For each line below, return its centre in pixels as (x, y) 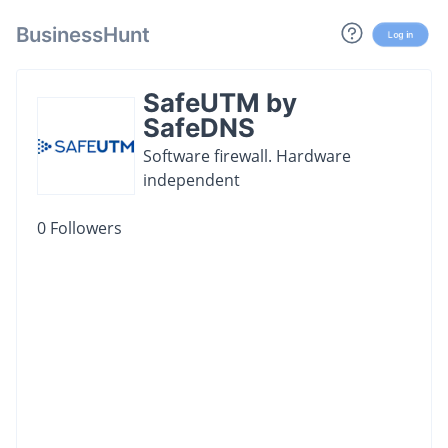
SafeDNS (199, 127)
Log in (400, 34)
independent (191, 180)
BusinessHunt (83, 34)
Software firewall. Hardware (247, 156)
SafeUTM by (220, 102)
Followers (84, 228)
